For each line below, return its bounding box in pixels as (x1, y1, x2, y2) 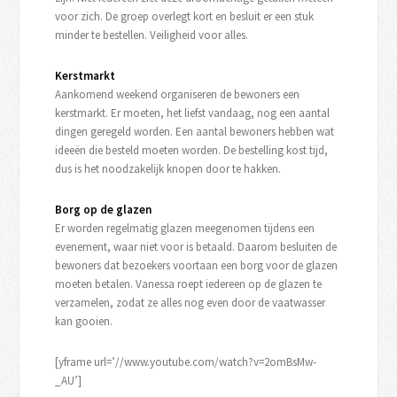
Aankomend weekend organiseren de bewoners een (55, 86, 300, 102)
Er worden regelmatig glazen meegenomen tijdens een (55, 220, 315, 236)
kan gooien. (55, 313, 113, 329)
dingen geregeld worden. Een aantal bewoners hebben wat (55, 123, 335, 139)
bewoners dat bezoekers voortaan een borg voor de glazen (55, 257, 339, 273)
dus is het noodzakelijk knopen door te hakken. (55, 160, 282, 176)
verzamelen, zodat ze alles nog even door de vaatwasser (55, 294, 326, 310)
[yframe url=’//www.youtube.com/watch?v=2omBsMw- (55, 354, 317, 370)
